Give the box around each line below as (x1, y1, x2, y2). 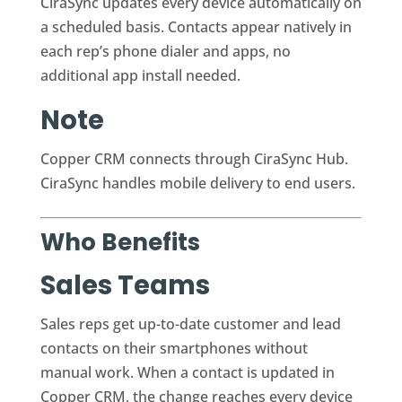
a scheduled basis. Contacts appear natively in (39, 16, 352, 37)
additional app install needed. (39, 65, 240, 85)
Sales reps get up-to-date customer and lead (39, 313, 341, 334)
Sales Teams (39, 267, 210, 303)
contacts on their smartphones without (39, 337, 308, 358)
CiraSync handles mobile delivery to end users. (39, 172, 355, 193)
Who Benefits (39, 225, 200, 258)
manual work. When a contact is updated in (39, 362, 335, 382)
